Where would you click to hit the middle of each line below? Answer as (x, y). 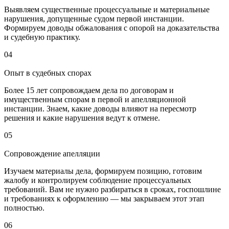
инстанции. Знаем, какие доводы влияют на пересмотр (100, 109)
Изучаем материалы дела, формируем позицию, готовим (103, 171)
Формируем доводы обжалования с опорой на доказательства (112, 28)
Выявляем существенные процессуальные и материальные (107, 10)
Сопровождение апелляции (52, 154)
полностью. (24, 208)
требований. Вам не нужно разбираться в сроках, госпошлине (112, 190)
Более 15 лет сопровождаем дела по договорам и (89, 90)
